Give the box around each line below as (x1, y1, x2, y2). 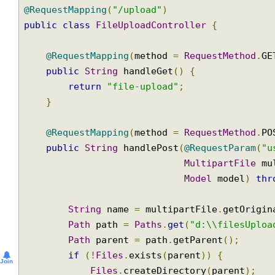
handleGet (122, 101, 179, 114)
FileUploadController (98, 54, 213, 66)
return (70, 117, 105, 129)
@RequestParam (190, 180, 264, 192)
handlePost (122, 180, 185, 192)
